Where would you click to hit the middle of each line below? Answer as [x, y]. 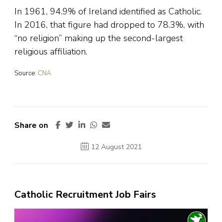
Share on [31, 126]
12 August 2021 [116, 147]
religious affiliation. [51, 52]
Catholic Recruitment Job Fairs [85, 195]
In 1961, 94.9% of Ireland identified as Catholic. [108, 12]
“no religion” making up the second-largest [99, 38]
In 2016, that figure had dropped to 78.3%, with [109, 25]
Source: [26, 74]
